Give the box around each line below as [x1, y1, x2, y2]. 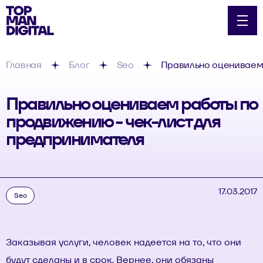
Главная [6, 59, 42, 71]
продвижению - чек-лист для [6, 110, 220, 133]
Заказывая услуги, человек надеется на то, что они [6, 236, 241, 248]
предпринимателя [6, 127, 144, 150]
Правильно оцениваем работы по [6, 92, 257, 115]
